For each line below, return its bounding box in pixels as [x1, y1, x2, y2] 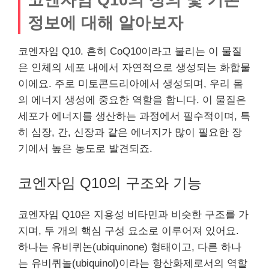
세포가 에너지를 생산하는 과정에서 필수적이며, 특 [18, 110, 250, 122]
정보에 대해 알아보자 [28, 13, 183, 32]
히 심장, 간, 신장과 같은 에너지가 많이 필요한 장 [18, 126, 242, 138]
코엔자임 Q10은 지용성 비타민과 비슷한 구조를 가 [18, 209, 249, 220]
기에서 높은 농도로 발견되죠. [18, 142, 153, 154]
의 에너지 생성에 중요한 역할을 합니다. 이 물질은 [18, 94, 246, 106]
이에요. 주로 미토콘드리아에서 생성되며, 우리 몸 [18, 77, 243, 89]
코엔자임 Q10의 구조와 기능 [18, 175, 202, 191]
